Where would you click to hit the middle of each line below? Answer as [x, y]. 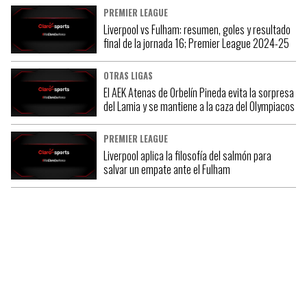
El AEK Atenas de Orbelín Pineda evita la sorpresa [198, 93]
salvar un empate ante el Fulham [167, 170]
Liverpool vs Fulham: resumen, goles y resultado [197, 30]
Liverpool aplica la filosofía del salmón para [187, 156]
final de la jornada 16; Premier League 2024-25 [196, 44]
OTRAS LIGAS [128, 76]
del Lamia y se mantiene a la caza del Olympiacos [199, 107]
